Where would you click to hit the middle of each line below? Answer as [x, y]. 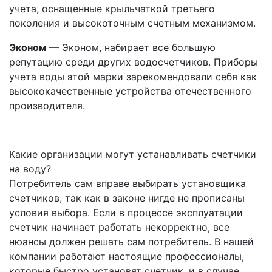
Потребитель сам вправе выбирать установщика [127, 183]
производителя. [47, 106]
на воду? [30, 169]
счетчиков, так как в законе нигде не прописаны [127, 198]
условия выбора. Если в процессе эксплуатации [126, 212]
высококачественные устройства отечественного [130, 91]
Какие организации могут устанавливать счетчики [133, 154]
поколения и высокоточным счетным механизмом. [132, 23]
